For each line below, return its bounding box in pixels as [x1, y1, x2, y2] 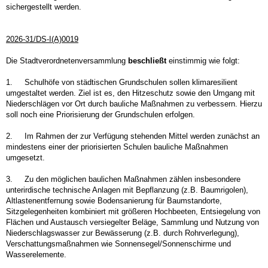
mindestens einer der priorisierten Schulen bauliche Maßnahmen [6, 142, 228, 151]
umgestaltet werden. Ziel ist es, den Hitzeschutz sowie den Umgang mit [6, 88, 255, 98]
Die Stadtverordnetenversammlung [6, 56, 128, 65]
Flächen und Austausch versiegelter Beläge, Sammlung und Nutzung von [6, 217, 259, 227]
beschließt [128, 56, 166, 65]
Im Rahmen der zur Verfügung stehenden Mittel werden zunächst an [25, 131, 260, 141]
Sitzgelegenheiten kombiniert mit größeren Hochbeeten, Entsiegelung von [6, 206, 260, 216]
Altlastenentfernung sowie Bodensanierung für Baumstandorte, [6, 196, 222, 205]
